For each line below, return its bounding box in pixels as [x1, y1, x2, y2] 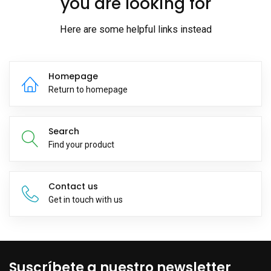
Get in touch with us [48, 195, 123, 205]
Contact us [48, 180, 98, 193]
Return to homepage [48, 85, 128, 95]
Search [48, 125, 79, 138]
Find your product [48, 140, 114, 150]
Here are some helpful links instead [59, 24, 212, 36]
